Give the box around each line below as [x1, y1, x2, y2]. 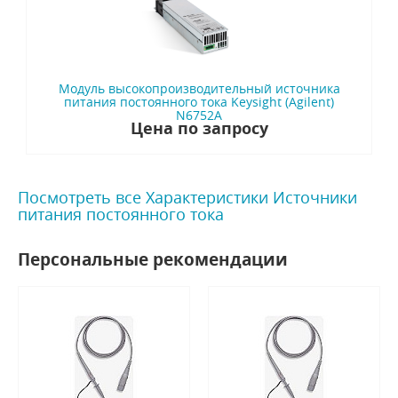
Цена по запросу [130, 117, 268, 140]
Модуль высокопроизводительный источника [58, 80, 340, 98]
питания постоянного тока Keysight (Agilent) [64, 93, 334, 111]
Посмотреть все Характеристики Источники [18, 187, 357, 209]
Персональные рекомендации [18, 248, 288, 272]
